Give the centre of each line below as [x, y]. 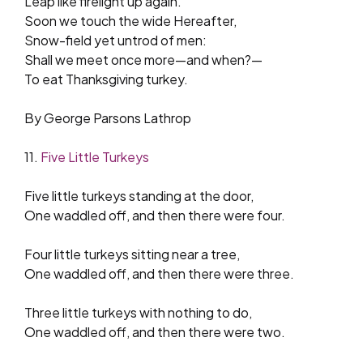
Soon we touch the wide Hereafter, [130, 20]
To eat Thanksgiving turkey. [106, 79]
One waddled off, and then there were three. [159, 273]
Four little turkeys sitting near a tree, [132, 254]
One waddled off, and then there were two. [155, 331]
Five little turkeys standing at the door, [139, 195]
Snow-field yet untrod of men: [115, 40]
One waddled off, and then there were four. [155, 215]
